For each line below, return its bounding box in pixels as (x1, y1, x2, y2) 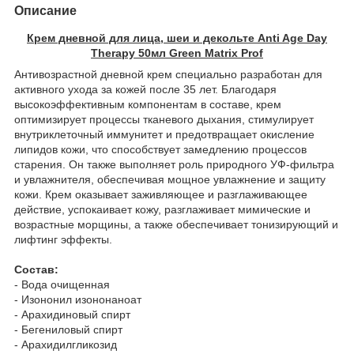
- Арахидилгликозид (14, 337, 117, 351)
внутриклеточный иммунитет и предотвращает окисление (14, 127, 314, 141)
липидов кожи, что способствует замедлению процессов (14, 142, 307, 156)
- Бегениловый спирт (14, 322, 122, 336)
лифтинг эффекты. (14, 232, 112, 246)
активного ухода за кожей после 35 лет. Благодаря (14, 82, 277, 96)
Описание (14, 3, 77, 17)
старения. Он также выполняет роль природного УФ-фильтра (14, 157, 334, 171)
